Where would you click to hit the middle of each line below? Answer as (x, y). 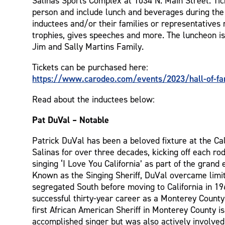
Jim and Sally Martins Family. (88, 46)
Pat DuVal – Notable (71, 120)
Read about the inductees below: (94, 99)
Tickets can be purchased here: (90, 67)
